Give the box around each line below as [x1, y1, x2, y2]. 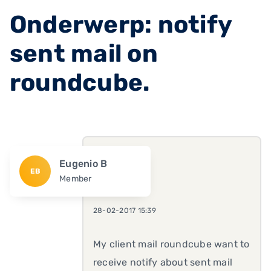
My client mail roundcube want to [93, 238, 250, 250]
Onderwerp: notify [10, 10, 232, 39]
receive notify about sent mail [93, 256, 233, 268]
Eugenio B [59, 158, 108, 169]
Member [59, 174, 92, 184]
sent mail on [10, 39, 158, 68]
